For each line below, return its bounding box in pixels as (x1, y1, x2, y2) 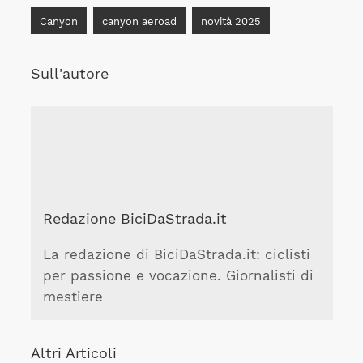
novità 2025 (200, 15, 261, 28)
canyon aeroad (101, 15, 177, 28)
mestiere (42, 289, 103, 305)
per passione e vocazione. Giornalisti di (42, 268, 314, 284)
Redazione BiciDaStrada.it (42, 209, 227, 227)
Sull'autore (30, 64, 109, 82)
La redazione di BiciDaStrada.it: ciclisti (42, 247, 310, 263)
